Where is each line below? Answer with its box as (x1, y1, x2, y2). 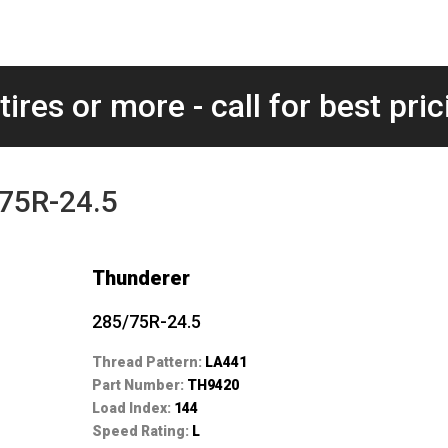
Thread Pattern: (92, 353, 206, 370)
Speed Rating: (92, 422, 193, 439)
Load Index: (92, 399, 175, 416)
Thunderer (92, 265, 191, 290)
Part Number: (92, 376, 188, 393)
